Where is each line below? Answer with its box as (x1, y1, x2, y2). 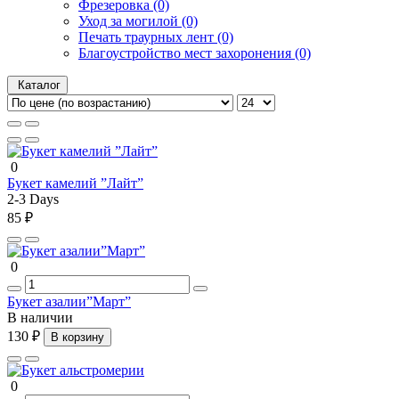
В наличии (7, 309, 73, 325)
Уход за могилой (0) (78, 12, 198, 28)
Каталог (18, 77, 61, 92)
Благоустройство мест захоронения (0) (78, 45, 311, 61)
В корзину (51, 330, 104, 344)
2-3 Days (7, 191, 59, 207)
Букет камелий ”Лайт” (7, 175, 143, 191)
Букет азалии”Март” (7, 293, 131, 309)
